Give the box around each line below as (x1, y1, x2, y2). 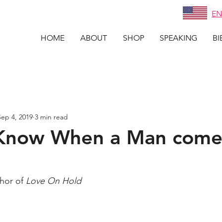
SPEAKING (159, 33, 197, 43)
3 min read (35, 112, 68, 121)
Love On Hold (26, 175, 81, 186)
